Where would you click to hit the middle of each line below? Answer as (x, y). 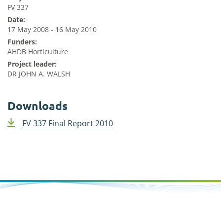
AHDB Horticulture (38, 52)
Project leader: (32, 64)
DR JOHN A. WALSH (39, 74)
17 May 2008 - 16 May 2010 (52, 29)
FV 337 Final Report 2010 (68, 123)
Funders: (22, 42)
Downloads (37, 106)
